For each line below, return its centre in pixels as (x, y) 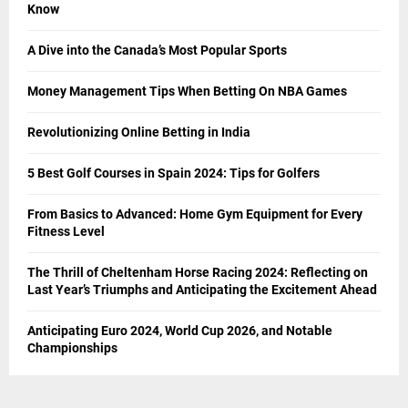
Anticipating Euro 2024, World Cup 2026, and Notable (180, 330)
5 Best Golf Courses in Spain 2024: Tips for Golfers (173, 173)
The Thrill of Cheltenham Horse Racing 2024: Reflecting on (198, 272)
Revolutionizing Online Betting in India (139, 132)
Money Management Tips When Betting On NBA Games (187, 91)
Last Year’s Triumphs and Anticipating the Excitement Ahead (202, 289)
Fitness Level (66, 231)
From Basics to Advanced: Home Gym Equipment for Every (195, 214)
